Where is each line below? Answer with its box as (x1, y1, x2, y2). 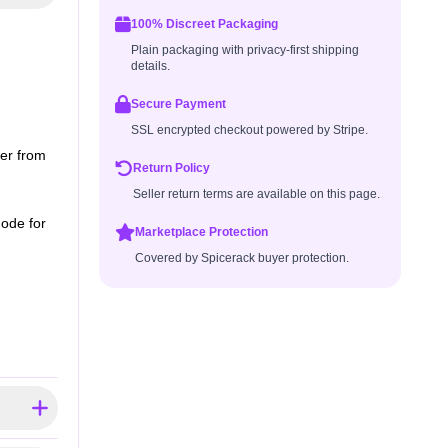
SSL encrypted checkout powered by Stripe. (130, 123, 368, 137)
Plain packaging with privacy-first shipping (130, 43, 359, 57)
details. (130, 59, 170, 73)
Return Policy (132, 161, 210, 175)
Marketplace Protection (134, 225, 268, 239)
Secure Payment (130, 97, 226, 111)
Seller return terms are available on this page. (132, 187, 380, 201)
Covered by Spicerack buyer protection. (134, 251, 349, 265)
